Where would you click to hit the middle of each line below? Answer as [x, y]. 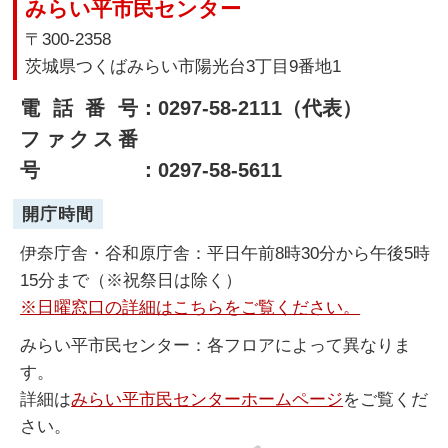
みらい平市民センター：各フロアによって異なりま [216, 345]
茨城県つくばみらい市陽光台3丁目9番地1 [182, 66]
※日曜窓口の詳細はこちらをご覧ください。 [190, 307]
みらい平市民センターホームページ [207, 399]
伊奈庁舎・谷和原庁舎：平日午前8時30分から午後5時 [225, 253]
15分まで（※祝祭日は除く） [131, 280]
